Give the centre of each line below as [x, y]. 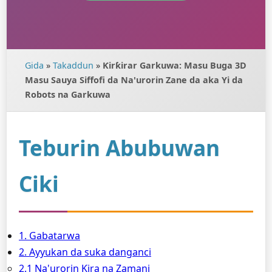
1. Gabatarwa [49, 236]
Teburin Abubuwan [119, 148]
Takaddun [73, 65]
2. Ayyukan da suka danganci [85, 252]
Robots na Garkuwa [68, 94]
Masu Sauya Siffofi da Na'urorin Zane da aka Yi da [134, 80]
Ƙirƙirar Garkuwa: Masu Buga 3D [175, 65]
